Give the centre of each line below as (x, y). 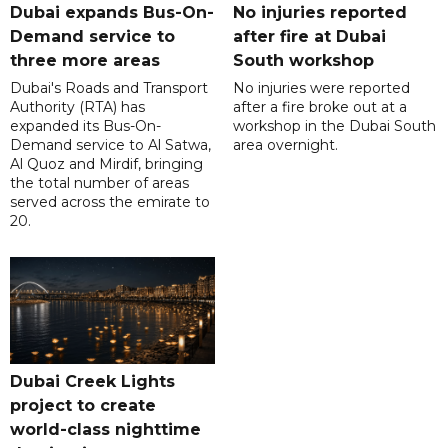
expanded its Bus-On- (85, 126)
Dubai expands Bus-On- (112, 13)
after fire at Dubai (309, 37)
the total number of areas (99, 183)
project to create (83, 406)
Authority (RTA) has (77, 107)
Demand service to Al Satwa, (110, 145)
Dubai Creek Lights (92, 382)
